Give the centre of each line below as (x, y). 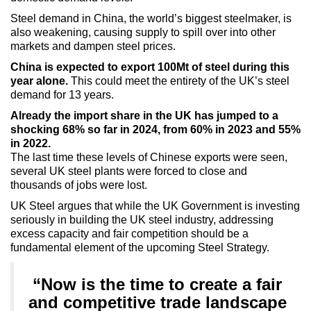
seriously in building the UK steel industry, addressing (142, 220)
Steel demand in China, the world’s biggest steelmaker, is (151, 18)
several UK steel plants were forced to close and (129, 171)
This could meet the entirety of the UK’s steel (179, 81)
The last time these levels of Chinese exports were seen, (149, 157)
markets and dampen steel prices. (93, 46)
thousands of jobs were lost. (79, 185)
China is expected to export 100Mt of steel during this (150, 67)
